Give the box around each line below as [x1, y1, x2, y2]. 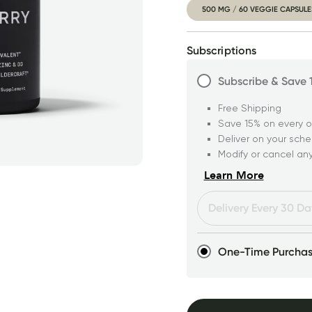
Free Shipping [217, 102, 281, 114]
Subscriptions [186, 44, 257, 57]
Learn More [203, 166, 264, 184]
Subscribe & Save [217, 75, 306, 88]
